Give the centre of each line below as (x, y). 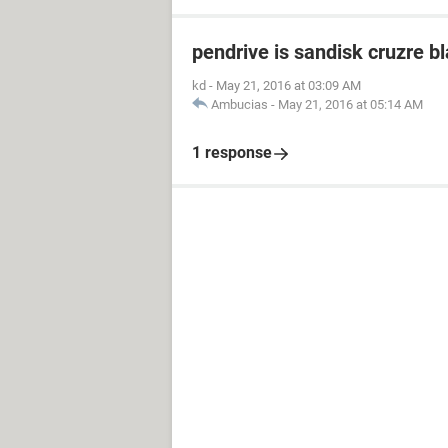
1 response (232, 152)
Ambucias (239, 104)
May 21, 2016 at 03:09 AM (288, 85)
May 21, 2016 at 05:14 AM (350, 104)
